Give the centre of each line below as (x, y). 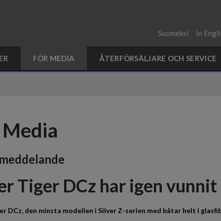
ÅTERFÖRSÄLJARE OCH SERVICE (158, 58)
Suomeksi (173, 33)
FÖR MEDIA (54, 58)
